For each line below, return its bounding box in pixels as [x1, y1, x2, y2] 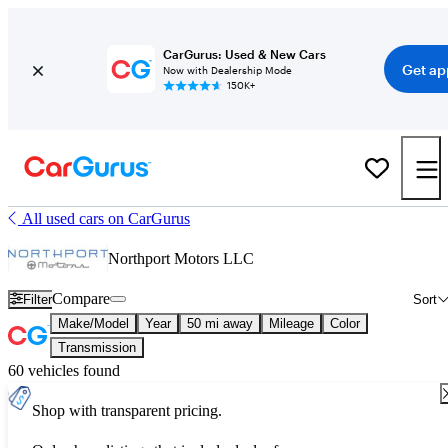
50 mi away [187, 316, 253, 331]
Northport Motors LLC [108, 250, 254, 267]
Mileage [269, 316, 314, 331]
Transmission [58, 340, 136, 355]
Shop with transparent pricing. [32, 402, 222, 419]
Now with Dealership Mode [162, 64, 292, 76]
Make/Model [58, 316, 129, 331]
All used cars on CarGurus [22, 210, 190, 227]
